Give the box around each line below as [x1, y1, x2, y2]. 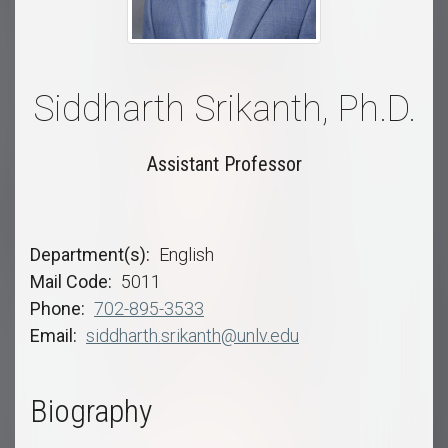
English [159, 244, 214, 266]
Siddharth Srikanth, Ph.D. [32, 88, 416, 131]
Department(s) [30, 244, 146, 266]
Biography [30, 392, 152, 431]
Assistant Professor [146, 152, 302, 177]
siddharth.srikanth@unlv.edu [86, 325, 299, 347]
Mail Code [30, 271, 108, 293]
